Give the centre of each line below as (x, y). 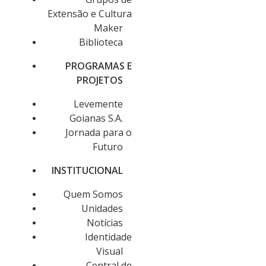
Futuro (107, 147)
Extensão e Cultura (89, 14)
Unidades (102, 208)
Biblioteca (101, 42)
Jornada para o (98, 132)
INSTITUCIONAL (87, 170)
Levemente (98, 104)
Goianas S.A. (96, 118)
